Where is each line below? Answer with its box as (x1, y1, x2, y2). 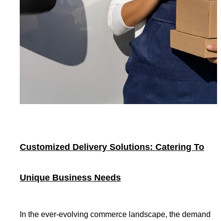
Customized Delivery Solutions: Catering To (20, 142, 204, 152)
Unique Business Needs (20, 172, 121, 183)
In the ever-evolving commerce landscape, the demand (20, 210, 211, 219)
